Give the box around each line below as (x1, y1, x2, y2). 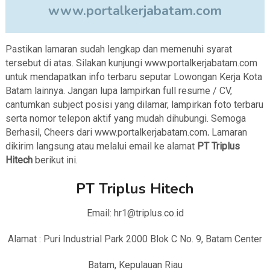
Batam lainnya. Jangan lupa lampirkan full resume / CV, (5, 85, 232, 97)
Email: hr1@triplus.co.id (86, 207, 184, 219)
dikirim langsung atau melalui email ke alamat (5, 140, 197, 152)
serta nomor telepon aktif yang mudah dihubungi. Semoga (5, 113, 246, 125)
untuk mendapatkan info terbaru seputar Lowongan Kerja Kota (5, 71, 262, 83)
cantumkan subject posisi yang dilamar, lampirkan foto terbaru (5, 99, 263, 111)
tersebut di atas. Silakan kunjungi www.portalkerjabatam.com (5, 57, 257, 69)
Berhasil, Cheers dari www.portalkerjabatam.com (5, 127, 207, 139)
